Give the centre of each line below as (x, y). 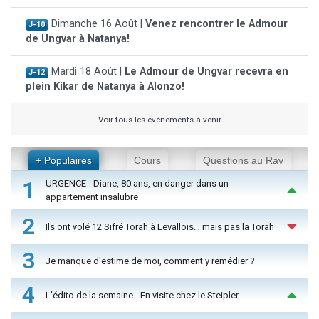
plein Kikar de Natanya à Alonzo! (105, 87)
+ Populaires (63, 161)
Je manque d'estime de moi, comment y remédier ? (150, 261)
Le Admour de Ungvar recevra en (206, 72)
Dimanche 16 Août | (96, 24)
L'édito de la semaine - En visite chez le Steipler (142, 295)
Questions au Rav (244, 161)
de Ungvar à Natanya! (78, 39)
